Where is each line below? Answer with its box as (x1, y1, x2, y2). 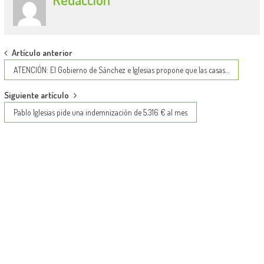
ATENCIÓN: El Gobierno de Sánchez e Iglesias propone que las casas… (13, 65, 229, 75)
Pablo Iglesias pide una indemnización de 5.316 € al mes (13, 107, 187, 118)
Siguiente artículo (4, 90, 69, 101)
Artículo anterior (11, 47, 72, 59)
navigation (3, 64, 62, 87)
